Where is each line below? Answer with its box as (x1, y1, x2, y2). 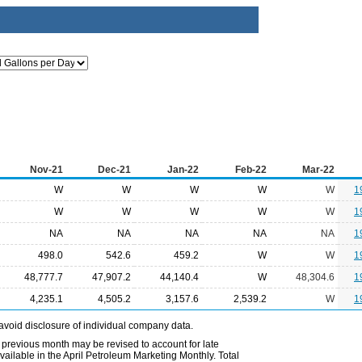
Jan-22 (167, 164, 199, 175)
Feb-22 (235, 164, 267, 175)
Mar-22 (302, 164, 335, 175)
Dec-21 (98, 164, 131, 175)
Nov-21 (30, 164, 63, 175)
